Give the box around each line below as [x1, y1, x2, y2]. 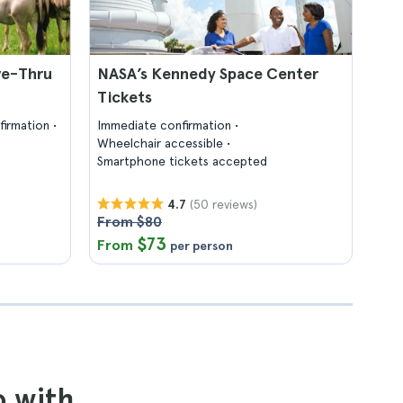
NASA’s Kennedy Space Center [97, 64, 318, 83]
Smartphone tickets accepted [97, 154, 267, 168]
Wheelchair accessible [97, 136, 227, 150]
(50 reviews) [190, 196, 257, 211]
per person [170, 238, 233, 253]
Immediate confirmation [97, 118, 235, 132]
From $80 [97, 213, 162, 230]
